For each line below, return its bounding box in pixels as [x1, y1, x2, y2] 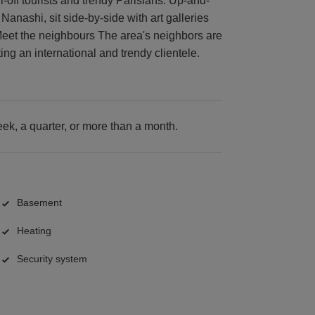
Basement [17, 197, 62, 209]
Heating [17, 225, 51, 237]
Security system [17, 253, 87, 265]
